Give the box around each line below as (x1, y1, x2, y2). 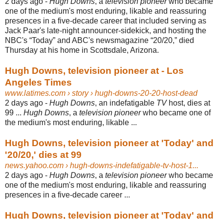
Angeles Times (5, 77, 72, 88)
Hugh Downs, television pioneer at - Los (5, 65, 184, 76)
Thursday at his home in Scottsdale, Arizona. (5, 45, 159, 54)
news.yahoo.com (5, 161, 64, 170)
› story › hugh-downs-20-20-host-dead (66, 88, 197, 97)
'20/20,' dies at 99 (5, 149, 82, 160)
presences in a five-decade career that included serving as (5, 16, 206, 25)
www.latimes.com (5, 88, 66, 97)
